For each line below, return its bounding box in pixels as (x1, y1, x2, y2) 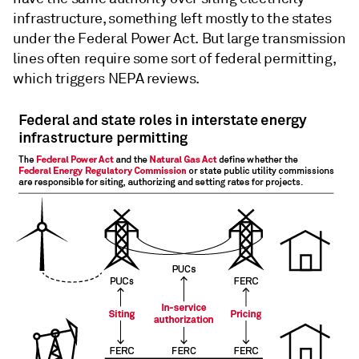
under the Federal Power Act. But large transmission (13, 29, 346, 47)
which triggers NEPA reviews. (13, 69, 200, 87)
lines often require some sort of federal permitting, (13, 49, 337, 67)
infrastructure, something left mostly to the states (13, 9, 332, 27)
